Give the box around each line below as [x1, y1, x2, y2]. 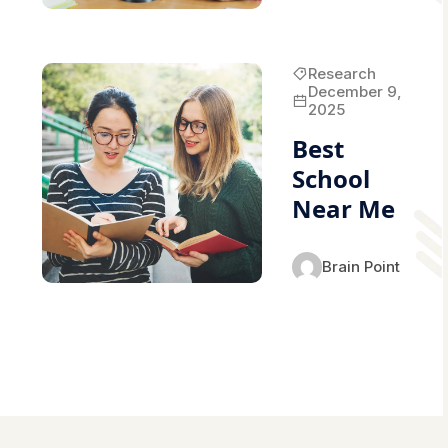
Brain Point [321, 256, 400, 276]
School [291, 161, 370, 195]
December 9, [307, 81, 402, 101]
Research [307, 63, 376, 83]
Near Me [291, 191, 395, 225]
